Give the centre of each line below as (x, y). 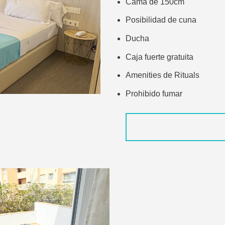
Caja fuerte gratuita (159, 57)
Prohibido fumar (154, 93)
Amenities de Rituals (162, 75)
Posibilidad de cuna (161, 20)
